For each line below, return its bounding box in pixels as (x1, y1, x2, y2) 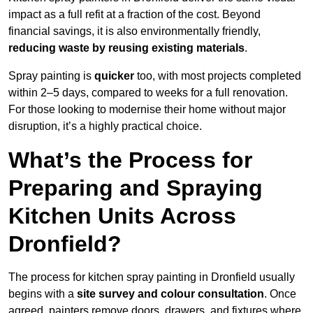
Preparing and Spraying (8, 175, 263, 201)
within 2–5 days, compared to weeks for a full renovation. (8, 87, 288, 99)
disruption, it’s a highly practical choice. (8, 120, 202, 133)
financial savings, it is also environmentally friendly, (8, 25, 261, 38)
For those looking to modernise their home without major (8, 103, 286, 116)
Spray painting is (8, 70, 94, 82)
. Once (264, 288, 296, 300)
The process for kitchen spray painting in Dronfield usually (8, 271, 295, 284)
